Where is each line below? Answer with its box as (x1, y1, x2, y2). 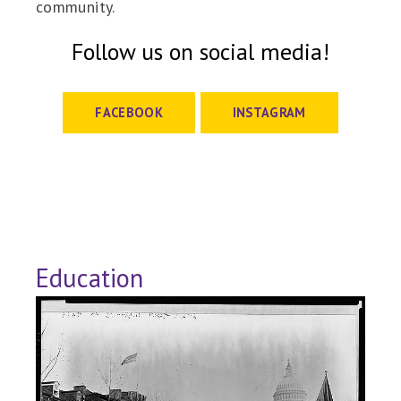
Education (36, 260, 143, 294)
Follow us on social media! (72, 36, 329, 66)
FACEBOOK (95, 103, 164, 121)
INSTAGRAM (232, 103, 306, 121)
